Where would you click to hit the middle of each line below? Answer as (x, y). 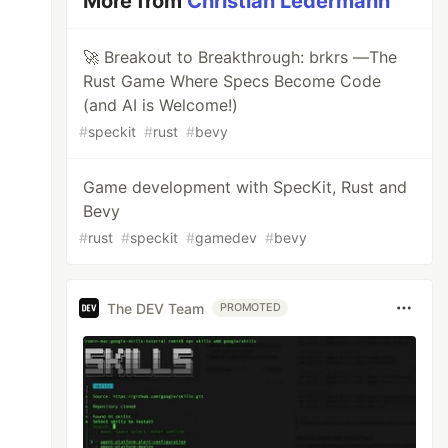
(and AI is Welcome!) (161, 105)
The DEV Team (156, 308)
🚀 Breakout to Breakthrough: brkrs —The (240, 57)
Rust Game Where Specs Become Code (232, 81)
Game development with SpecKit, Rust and (245, 187)
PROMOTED (250, 307)
